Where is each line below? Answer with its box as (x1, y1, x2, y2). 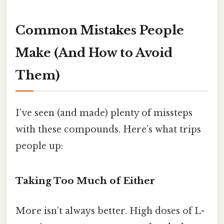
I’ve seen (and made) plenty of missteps (15, 107, 192, 118)
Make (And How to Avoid (15, 45, 172, 60)
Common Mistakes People (15, 23, 184, 38)
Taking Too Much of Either (15, 175, 155, 187)
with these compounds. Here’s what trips (15, 123, 201, 135)
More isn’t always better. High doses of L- (15, 205, 204, 216)
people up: (15, 140, 63, 151)
